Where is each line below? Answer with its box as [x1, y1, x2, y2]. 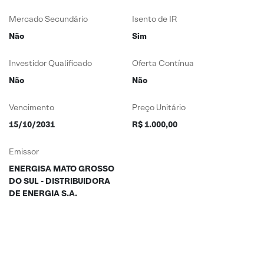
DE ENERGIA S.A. [9, 188, 77, 199]
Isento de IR [132, 14, 177, 24]
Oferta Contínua [132, 58, 194, 68]
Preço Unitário [132, 102, 186, 113]
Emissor [9, 146, 39, 157]
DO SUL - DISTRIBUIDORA [9, 176, 110, 186]
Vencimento [9, 102, 54, 113]
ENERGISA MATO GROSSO [9, 163, 114, 174]
